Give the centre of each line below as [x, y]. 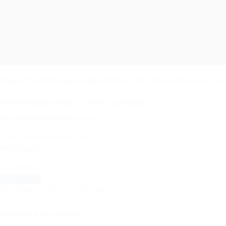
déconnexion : [195, 80]
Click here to [155, 80]
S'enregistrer [101, 189]
